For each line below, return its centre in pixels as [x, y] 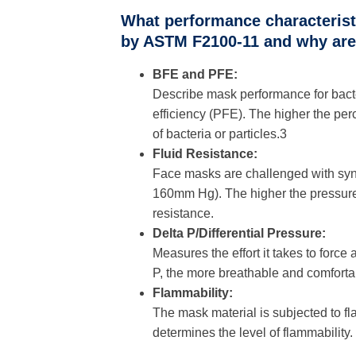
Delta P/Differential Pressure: [239, 233]
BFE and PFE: [195, 74]
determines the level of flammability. [253, 333]
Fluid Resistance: [205, 154]
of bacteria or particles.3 [220, 134]
